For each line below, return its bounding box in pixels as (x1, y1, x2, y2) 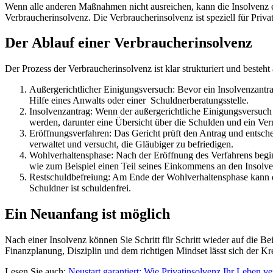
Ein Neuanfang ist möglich (5, 206, 170, 222)
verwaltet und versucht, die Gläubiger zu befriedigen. (29, 139, 233, 150)
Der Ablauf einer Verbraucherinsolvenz (5, 35, 252, 51)
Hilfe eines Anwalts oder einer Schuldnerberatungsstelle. (29, 95, 249, 106)
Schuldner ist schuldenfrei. (29, 183, 131, 194)
